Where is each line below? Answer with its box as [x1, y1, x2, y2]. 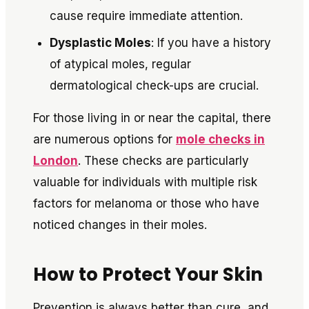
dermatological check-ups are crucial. [50, 79, 259, 92]
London [33, 154, 78, 168]
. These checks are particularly [78, 154, 249, 168]
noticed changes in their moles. [33, 218, 207, 232]
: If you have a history [151, 36, 271, 50]
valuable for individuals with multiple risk [33, 175, 257, 189]
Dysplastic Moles [50, 36, 151, 50]
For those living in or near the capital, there [33, 111, 271, 125]
